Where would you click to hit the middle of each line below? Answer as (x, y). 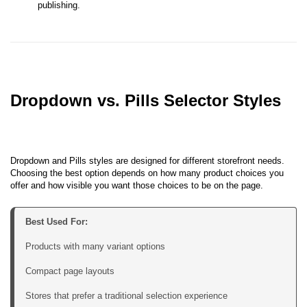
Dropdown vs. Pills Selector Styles (146, 100)
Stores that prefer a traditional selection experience (126, 296)
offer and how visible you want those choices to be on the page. (137, 185)
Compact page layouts (70, 271)
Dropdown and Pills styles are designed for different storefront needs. (147, 161)
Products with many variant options (95, 246)
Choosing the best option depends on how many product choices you (147, 173)
